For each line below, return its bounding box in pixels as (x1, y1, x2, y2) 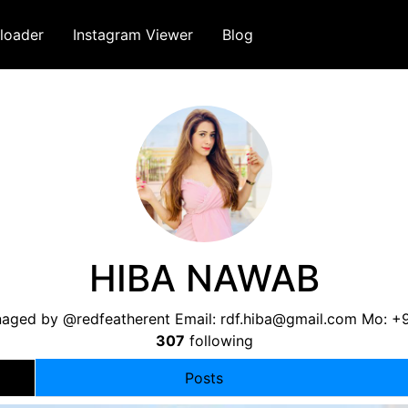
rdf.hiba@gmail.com (220, 310, 358, 328)
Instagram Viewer (73, 25, 193, 44)
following (184, 331, 253, 350)
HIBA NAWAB (88, 256, 320, 301)
